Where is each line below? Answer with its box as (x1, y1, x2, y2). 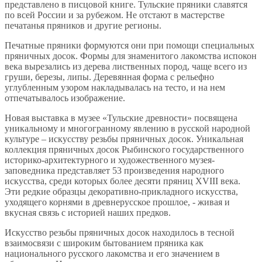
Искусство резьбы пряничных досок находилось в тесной (5, 227, 235, 237)
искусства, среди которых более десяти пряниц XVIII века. (5, 175, 240, 186)
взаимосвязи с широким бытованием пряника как (5, 237, 204, 248)
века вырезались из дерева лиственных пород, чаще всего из (5, 61, 247, 71)
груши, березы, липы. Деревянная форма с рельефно (5, 71, 214, 82)
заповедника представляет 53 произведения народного (5, 165, 224, 175)
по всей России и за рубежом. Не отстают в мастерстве (5, 9, 225, 20)
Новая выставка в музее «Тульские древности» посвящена (5, 112, 237, 123)
